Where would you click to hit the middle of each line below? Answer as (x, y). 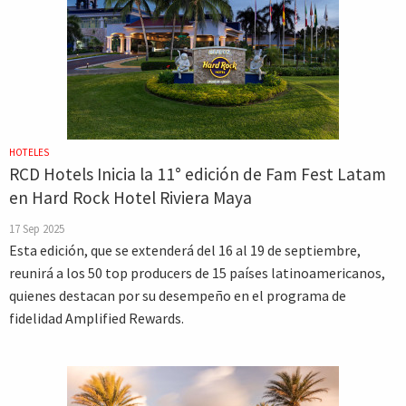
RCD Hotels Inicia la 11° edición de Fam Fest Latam (203, 174)
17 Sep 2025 (37, 228)
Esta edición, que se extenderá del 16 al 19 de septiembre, (185, 250)
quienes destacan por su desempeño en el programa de (178, 295)
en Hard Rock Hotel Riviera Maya (130, 198)
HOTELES (29, 152)
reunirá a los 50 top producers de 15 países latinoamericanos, (197, 273)
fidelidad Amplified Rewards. (97, 318)
